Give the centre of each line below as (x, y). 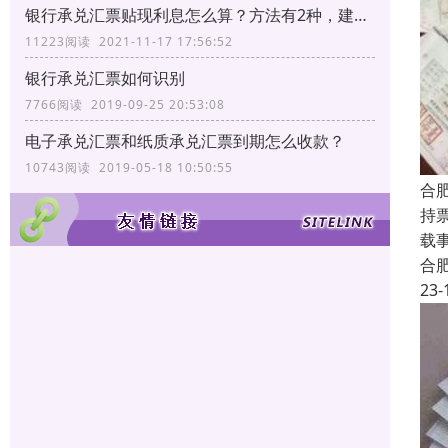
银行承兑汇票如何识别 (105, 77)
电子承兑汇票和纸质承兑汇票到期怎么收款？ (185, 140)
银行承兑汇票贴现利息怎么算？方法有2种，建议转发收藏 (360, 14)
